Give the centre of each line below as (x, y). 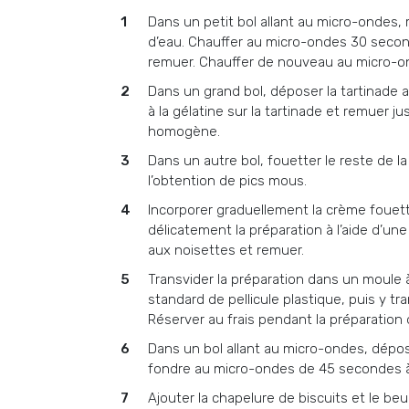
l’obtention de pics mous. (227, 181)
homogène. (184, 131)
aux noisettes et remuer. (226, 250)
